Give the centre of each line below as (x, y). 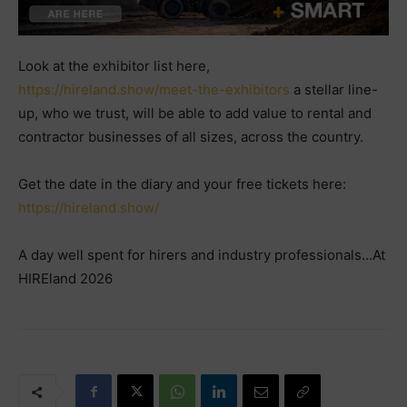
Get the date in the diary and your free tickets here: (182, 184)
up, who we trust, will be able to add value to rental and (195, 113)
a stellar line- (334, 89)
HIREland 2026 (65, 278)
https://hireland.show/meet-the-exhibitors (154, 89)
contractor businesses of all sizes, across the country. (191, 136)
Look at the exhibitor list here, (114, 65)
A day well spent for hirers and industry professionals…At (202, 254)
